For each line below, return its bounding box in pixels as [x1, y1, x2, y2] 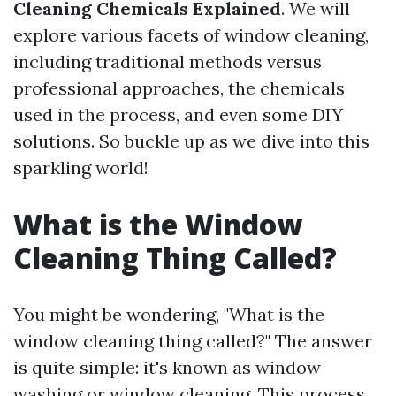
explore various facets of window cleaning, [13, 24, 369, 46]
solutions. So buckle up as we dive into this [13, 130, 369, 152]
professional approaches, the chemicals [13, 77, 345, 99]
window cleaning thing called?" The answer [13, 330, 372, 352]
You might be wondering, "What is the [13, 303, 324, 325]
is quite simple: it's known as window [13, 356, 321, 378]
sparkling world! [13, 156, 148, 179]
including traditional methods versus [13, 50, 322, 72]
